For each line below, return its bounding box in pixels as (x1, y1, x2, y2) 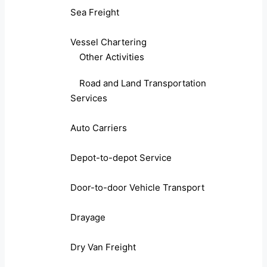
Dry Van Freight (70, 241, 136, 253)
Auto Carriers (70, 122, 127, 134)
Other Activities (79, 51, 144, 63)
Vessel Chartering (70, 36, 147, 48)
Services (70, 92, 107, 104)
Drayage (70, 212, 105, 223)
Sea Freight (70, 7, 119, 18)
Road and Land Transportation (79, 77, 206, 89)
